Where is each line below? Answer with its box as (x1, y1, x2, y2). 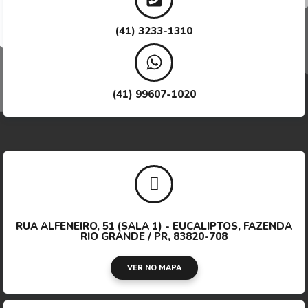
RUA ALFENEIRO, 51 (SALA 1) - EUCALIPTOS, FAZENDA (16, 219, 292, 233)
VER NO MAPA (126, 262, 181, 273)
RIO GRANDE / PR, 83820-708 (80, 229, 228, 243)
